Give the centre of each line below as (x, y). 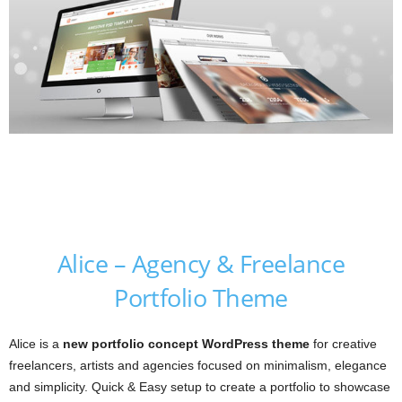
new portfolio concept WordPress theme (186, 344)
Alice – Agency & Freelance (201, 264)
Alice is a (36, 344)
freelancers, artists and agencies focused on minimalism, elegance (198, 366)
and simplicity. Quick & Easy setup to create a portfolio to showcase (200, 387)
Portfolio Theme (201, 298)
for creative (343, 344)
